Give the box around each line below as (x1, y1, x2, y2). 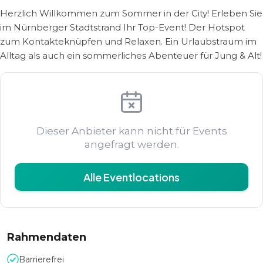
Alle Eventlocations (83, 170, 180, 184)
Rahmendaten (7, 231, 86, 244)
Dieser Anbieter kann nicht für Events (36, 125, 227, 137)
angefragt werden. (84, 139, 179, 150)
